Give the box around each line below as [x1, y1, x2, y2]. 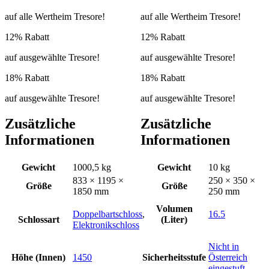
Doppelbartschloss [73, 208, 142, 219]
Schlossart [17, 214, 59, 225]
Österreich [208, 252, 247, 262]
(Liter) [161, 214, 187, 225]
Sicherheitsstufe [142, 252, 206, 262]
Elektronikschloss [73, 219, 139, 230]
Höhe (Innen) [11, 252, 65, 262]
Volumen [156, 203, 193, 214]
